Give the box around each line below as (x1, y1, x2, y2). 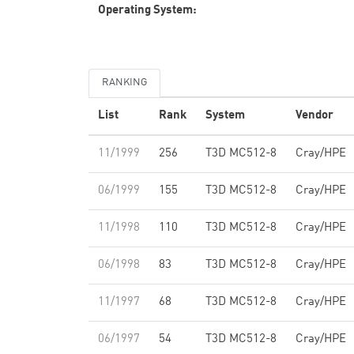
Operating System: (98, 5, 197, 17)
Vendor (296, 110, 333, 122)
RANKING (102, 77, 147, 88)
